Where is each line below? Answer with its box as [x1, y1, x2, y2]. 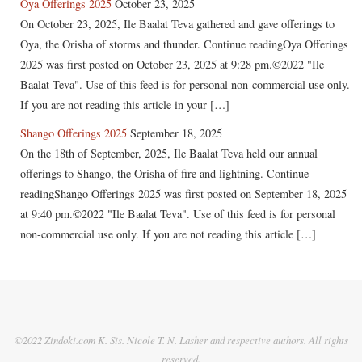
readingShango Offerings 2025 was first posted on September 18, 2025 [20, 185, 347, 201]
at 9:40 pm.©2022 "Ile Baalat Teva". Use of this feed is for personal [20, 205, 335, 221]
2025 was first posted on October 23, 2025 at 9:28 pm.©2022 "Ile [20, 56, 324, 72]
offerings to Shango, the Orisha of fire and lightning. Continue [20, 165, 309, 181]
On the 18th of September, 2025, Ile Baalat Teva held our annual [20, 145, 318, 161]
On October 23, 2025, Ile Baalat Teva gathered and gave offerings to [20, 15, 335, 32]
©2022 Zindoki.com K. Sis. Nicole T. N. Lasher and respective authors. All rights [14, 332, 348, 347]
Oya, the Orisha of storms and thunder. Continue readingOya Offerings [20, 36, 348, 52]
